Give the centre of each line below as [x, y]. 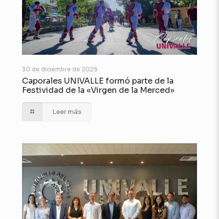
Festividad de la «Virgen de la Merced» [98, 90]
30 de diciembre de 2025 [60, 69]
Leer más [67, 111]
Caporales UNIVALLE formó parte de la [98, 81]
